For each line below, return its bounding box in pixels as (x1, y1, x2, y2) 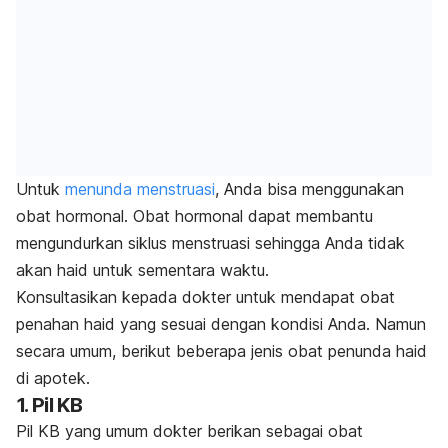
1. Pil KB (16, 393, 83, 418)
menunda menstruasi (65, 179, 215, 200)
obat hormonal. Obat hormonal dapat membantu (16, 206, 373, 227)
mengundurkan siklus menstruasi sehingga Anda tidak (16, 233, 405, 254)
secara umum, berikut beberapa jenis (16, 341, 288, 362)
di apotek (16, 368, 86, 389)
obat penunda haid (288, 341, 427, 362)
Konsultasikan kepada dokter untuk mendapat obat (16, 287, 395, 308)
